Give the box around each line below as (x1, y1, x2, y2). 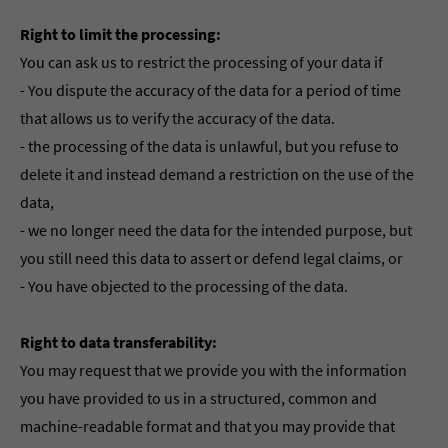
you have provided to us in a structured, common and (20, 388, 377, 408)
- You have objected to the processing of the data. (20, 276, 348, 296)
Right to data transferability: (20, 332, 217, 352)
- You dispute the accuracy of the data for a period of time (20, 80, 401, 100)
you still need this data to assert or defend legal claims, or (20, 248, 403, 268)
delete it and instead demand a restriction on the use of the (20, 164, 414, 184)
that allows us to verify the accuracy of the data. (20, 108, 335, 128)
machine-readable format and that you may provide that (20, 416, 395, 436)
